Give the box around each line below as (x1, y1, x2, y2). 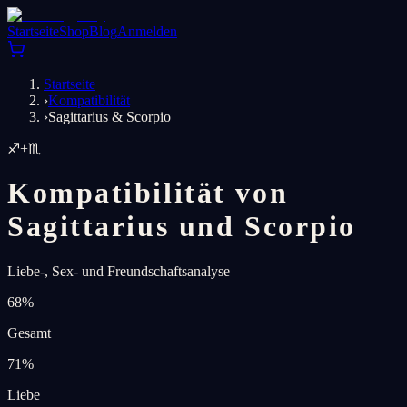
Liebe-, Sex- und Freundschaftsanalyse (7, 263, 230, 279)
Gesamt (7, 324, 51, 341)
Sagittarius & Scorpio (48, 109, 171, 124)
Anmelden (117, 24, 177, 39)
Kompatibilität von (7, 176, 289, 210)
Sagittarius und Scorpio (7, 210, 356, 243)
